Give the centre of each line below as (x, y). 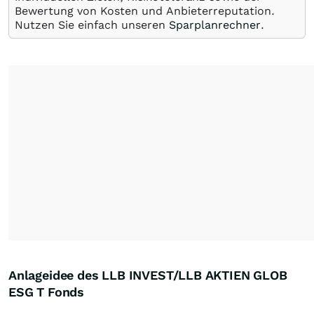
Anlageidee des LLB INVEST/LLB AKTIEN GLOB (148, 275)
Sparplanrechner (215, 25)
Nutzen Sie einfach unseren (92, 25)
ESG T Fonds (47, 292)
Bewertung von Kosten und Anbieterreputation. (145, 11)
